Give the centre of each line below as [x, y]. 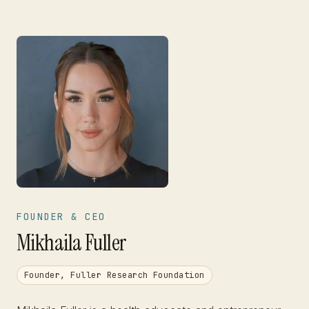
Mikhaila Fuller [71, 243]
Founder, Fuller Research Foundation [114, 275]
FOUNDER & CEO [61, 217]
